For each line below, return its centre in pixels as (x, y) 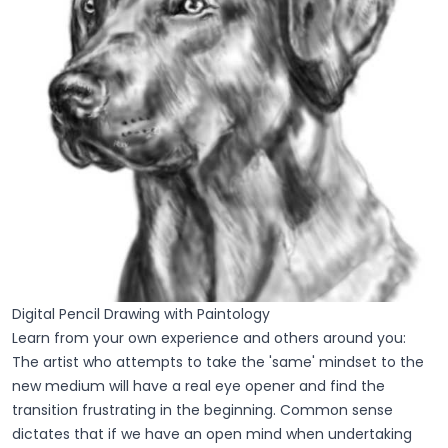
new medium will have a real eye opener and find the (198, 385)
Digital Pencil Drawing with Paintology (141, 313)
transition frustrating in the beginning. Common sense (202, 409)
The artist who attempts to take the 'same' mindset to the (218, 361)
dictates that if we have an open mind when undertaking (212, 433)
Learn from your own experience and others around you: (209, 337)
